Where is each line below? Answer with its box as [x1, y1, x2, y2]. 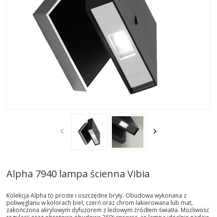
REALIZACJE [11, 52, 54, 63]
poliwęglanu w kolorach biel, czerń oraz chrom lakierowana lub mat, [6, 199, 193, 207]
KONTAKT [11, 99, 49, 110]
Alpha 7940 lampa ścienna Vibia [6, 167, 150, 181]
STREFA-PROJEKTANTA [11, 29, 96, 40]
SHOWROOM [11, 122, 59, 133]
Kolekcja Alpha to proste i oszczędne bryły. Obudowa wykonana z [6, 191, 187, 200]
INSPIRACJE [11, 76, 53, 87]
